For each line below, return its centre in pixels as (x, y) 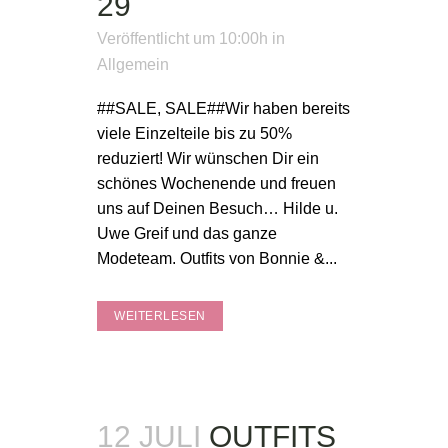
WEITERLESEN (160, 316)
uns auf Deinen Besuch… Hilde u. (217, 208)
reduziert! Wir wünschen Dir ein (208, 158)
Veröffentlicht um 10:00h (182, 38)
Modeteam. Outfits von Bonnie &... (217, 258)
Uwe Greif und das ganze (187, 233)
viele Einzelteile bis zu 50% (194, 133)
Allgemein (133, 64)
